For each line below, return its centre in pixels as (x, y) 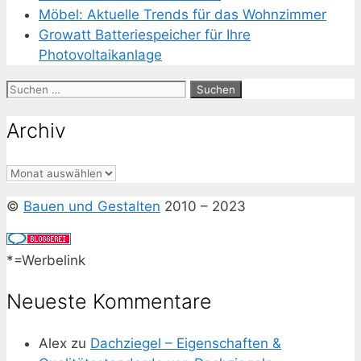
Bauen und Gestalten (92, 206)
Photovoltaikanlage (100, 55)
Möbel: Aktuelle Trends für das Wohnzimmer (183, 15)
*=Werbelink (46, 260)
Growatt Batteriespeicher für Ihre (145, 35)
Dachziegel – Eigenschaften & (186, 344)
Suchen (30, 88)
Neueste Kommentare (109, 302)
